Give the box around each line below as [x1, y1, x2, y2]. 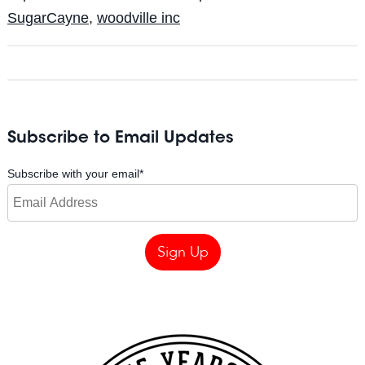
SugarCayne [7, 9, 89, 26]
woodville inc [96, 9, 180, 26]
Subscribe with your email [7, 166, 139, 180]
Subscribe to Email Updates [7, 130, 234, 147]
